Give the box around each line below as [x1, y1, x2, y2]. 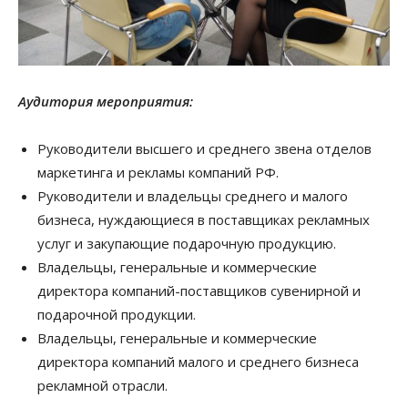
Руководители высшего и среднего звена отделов [37, 138, 372, 158]
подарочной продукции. [37, 304, 196, 323]
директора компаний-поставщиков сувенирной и [37, 280, 361, 300]
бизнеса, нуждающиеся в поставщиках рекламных [37, 209, 370, 229]
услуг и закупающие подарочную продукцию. [37, 233, 336, 252]
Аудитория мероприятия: [18, 91, 193, 110]
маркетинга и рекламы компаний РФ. [37, 162, 279, 181]
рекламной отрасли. [37, 375, 168, 394]
